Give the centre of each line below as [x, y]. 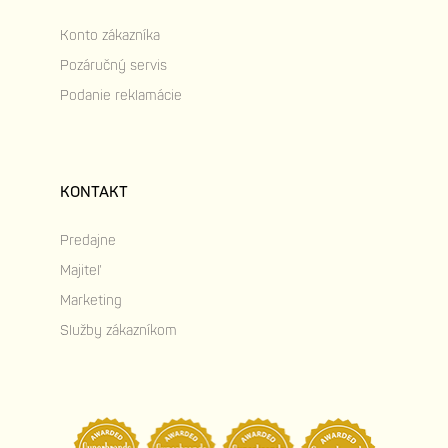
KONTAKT [94, 192]
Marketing [91, 300]
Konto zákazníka [110, 35]
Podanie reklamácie [121, 95]
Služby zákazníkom [118, 330]
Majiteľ [80, 270]
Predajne [88, 240]
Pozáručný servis [113, 65]
